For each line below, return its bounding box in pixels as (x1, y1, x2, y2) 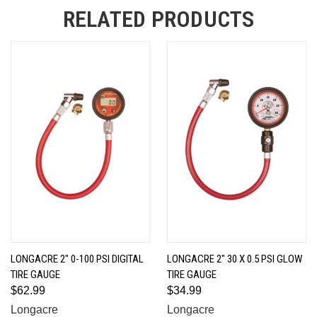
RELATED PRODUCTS (62, 5, 255, 33)
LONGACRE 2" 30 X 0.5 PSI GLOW (167, 252, 302, 265)
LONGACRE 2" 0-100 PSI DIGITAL (11, 252, 144, 265)
